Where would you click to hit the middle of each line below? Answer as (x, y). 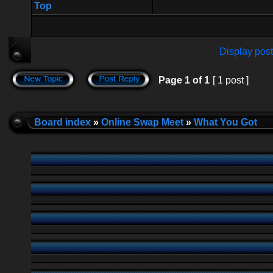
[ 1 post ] (231, 80)
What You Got (225, 122)
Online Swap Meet (142, 122)
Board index (62, 122)
